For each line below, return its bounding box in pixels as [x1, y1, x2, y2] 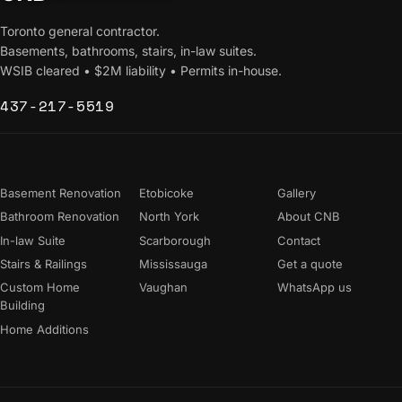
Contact [277, 232, 321, 248]
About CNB [277, 209, 341, 224]
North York [138, 209, 199, 224]
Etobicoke [138, 185, 194, 200]
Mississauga [138, 257, 207, 272]
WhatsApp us [277, 280, 353, 295]
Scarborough [138, 232, 211, 248]
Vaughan [138, 280, 188, 295]
